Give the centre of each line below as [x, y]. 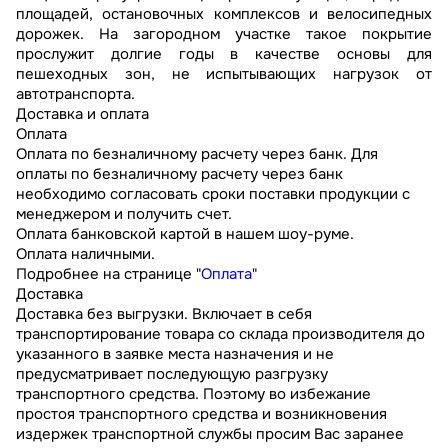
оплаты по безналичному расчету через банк [179, 174]
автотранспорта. [75, 94]
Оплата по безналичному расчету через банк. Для [197, 154]
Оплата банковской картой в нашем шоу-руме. [185, 234]
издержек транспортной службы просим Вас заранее [210, 434]
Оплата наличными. [85, 254]
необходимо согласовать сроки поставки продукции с [213, 194]
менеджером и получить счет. [124, 214]
